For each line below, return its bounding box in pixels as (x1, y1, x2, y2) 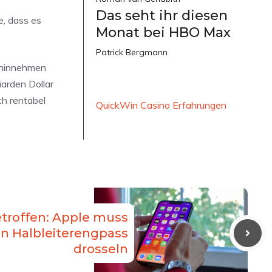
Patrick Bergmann (96, 47, 168, 58)
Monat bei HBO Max (96, 24, 231, 41)
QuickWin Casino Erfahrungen (96, 99, 226, 112)
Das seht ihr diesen (96, 7, 228, 24)
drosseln (73, 242, 129, 257)
